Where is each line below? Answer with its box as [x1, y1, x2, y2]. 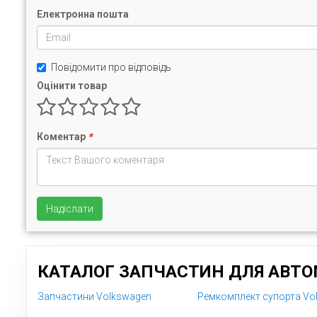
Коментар [37, 131, 88, 142]
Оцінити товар [37, 80, 107, 91]
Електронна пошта [37, 8, 129, 20]
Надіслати [46, 203, 93, 214]
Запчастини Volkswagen [38, 291, 151, 302]
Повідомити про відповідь [51, 62, 171, 73]
